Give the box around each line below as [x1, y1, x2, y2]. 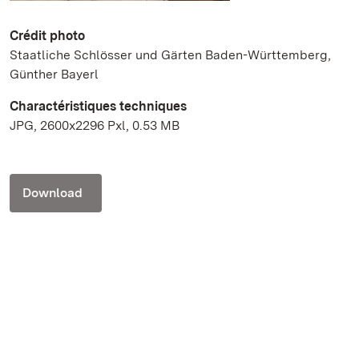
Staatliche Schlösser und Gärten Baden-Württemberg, [10, 47, 331, 63]
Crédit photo [10, 28, 85, 44]
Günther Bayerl [10, 67, 99, 83]
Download [22, 185, 83, 201]
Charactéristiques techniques [10, 99, 187, 115]
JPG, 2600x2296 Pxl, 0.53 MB [10, 118, 179, 134]
